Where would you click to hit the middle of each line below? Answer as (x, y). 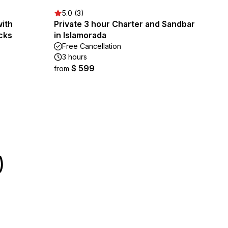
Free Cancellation (92, 46)
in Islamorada (80, 35)
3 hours (75, 57)
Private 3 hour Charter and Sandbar (124, 24)
